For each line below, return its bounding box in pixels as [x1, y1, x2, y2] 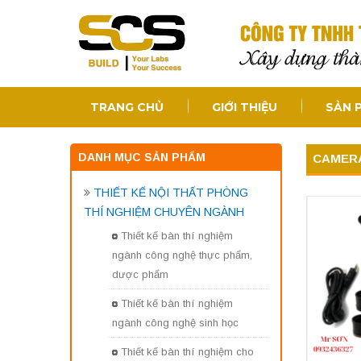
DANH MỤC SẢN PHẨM [78, 151, 205, 164]
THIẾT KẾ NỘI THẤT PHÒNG [93, 186, 248, 199]
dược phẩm [112, 268, 168, 281]
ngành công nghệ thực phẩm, [112, 249, 252, 262]
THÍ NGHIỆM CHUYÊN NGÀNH [84, 205, 244, 218]
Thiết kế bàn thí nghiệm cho [121, 346, 254, 358]
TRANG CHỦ [90, 100, 164, 114]
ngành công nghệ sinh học [112, 317, 239, 330]
